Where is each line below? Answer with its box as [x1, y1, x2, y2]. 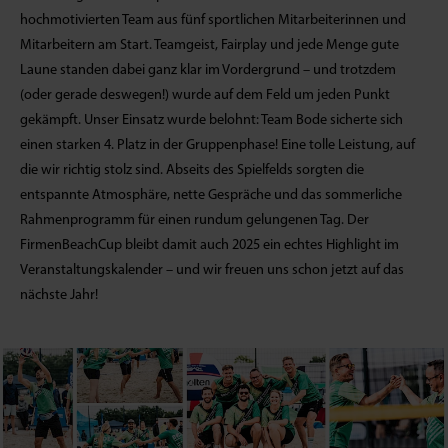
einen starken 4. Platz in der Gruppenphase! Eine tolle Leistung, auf [20, 137, 415, 153]
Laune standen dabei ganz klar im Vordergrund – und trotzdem [20, 62, 396, 78]
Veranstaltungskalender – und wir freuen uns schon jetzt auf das [20, 262, 404, 278]
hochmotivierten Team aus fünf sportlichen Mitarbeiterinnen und [20, 12, 406, 28]
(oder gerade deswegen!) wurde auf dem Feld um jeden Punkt [20, 87, 390, 103]
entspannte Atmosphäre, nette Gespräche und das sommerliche [20, 187, 402, 203]
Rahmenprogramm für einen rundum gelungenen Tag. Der [20, 212, 369, 228]
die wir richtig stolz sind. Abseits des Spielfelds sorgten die [20, 162, 364, 178]
